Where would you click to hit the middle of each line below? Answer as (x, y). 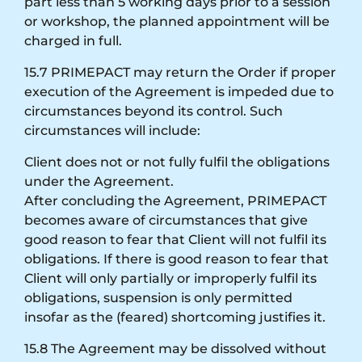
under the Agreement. (99, 181)
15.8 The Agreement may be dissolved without (175, 348)
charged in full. (73, 40)
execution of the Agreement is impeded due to (179, 91)
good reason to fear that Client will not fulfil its (175, 239)
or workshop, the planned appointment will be (177, 21)
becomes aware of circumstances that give (166, 220)
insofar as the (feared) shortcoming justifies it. (175, 317)
